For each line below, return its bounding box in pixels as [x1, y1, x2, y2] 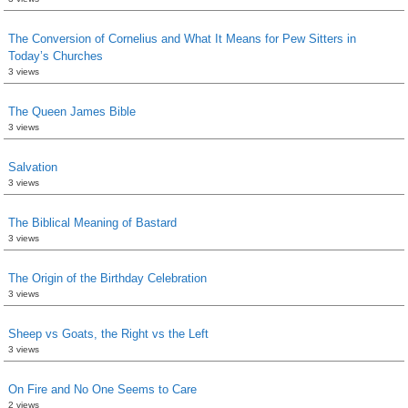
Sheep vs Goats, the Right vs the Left [8, 326, 209, 341]
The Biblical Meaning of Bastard [8, 215, 177, 229]
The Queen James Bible [8, 104, 136, 118]
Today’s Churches [8, 48, 103, 63]
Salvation [8, 159, 57, 174]
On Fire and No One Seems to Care [8, 382, 197, 396]
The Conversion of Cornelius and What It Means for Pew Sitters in [8, 31, 356, 46]
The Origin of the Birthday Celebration [8, 270, 207, 285]
